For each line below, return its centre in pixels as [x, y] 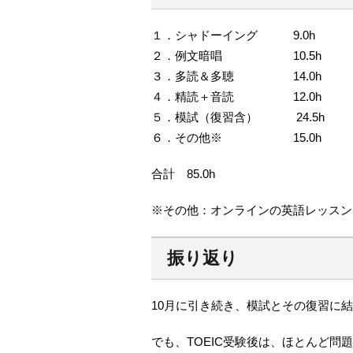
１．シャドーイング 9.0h [233, 35]
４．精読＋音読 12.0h [236, 97]
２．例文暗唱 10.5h [236, 56]
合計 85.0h [183, 174]
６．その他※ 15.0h [236, 138]
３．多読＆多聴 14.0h [236, 76]
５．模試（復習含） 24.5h [238, 117]
